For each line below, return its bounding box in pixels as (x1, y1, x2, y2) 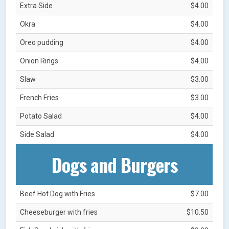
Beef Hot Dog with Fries (20, 189, 96, 198)
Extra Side (20, 1, 53, 10)
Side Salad (20, 130, 55, 139)
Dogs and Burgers (51, 150, 177, 178)
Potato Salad (20, 111, 62, 120)
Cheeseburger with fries (20, 208, 98, 216)
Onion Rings (20, 56, 59, 65)
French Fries (20, 93, 59, 102)
